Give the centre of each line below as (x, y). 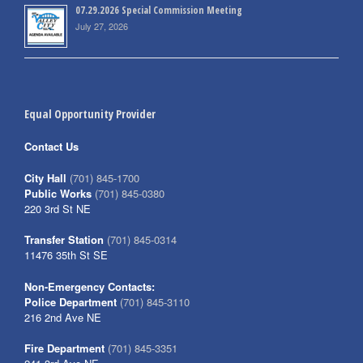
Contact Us (51, 147)
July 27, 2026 (102, 26)
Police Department (70, 301)
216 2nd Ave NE (63, 317)
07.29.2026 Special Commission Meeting (159, 11)
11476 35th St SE (66, 255)
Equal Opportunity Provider (90, 114)
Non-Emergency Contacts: (90, 286)
